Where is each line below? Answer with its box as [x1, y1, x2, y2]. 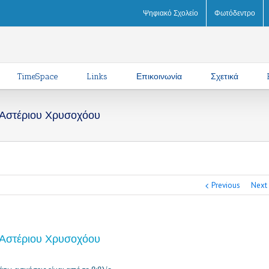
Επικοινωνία [136, 71, 182, 82]
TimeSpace [17, 71, 58, 82]
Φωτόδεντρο [214, 8, 255, 17]
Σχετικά [210, 71, 238, 82]
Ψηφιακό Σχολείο [143, 8, 198, 17]
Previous [211, 180, 240, 190]
